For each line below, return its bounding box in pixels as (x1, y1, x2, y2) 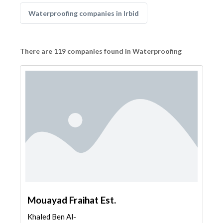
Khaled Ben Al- (27, 212, 76, 221)
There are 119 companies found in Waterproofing (20, 47, 182, 55)
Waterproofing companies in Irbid (28, 9, 139, 17)
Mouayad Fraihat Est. (27, 194, 116, 206)
